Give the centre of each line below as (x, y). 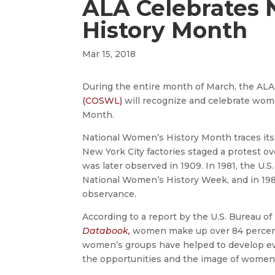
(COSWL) (103, 100)
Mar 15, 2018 (109, 54)
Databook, (108, 230)
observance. (110, 194)
